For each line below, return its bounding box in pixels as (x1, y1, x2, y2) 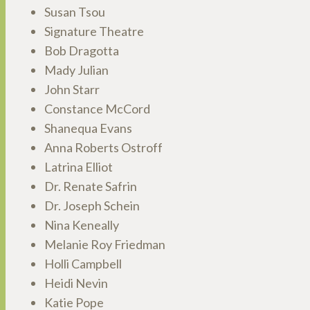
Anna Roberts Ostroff (44, 139, 163, 155)
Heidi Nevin (44, 275, 108, 291)
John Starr (44, 81, 100, 97)
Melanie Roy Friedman (44, 236, 165, 252)
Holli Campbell (44, 255, 122, 271)
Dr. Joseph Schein (44, 197, 140, 213)
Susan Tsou (44, 3, 105, 19)
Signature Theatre (44, 23, 144, 39)
